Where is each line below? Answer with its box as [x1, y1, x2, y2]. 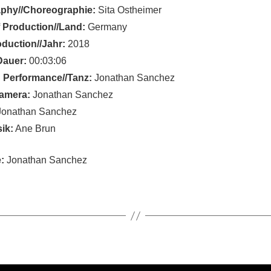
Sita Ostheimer [96, 5, 162, 15]
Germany [85, 22, 127, 32]
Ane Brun [13, 123, 56, 134]
